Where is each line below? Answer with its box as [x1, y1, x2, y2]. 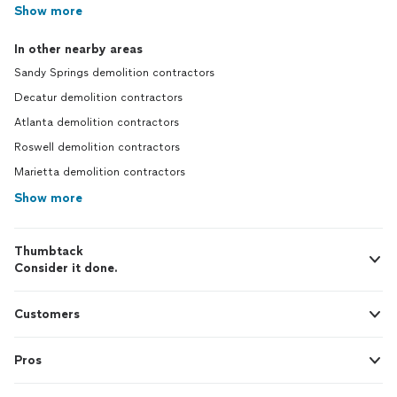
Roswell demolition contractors [14, 141, 180, 154]
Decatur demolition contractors [14, 91, 183, 105]
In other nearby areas [14, 42, 143, 58]
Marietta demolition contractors [14, 166, 185, 179]
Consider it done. [14, 261, 118, 276]
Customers [14, 307, 80, 323]
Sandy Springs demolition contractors [14, 66, 214, 80]
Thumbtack [14, 244, 83, 260]
